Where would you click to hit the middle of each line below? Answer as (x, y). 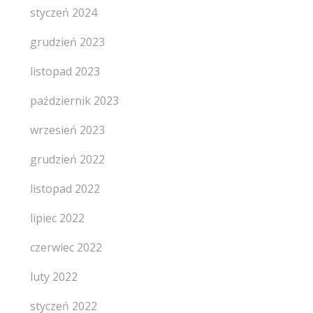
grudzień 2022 (67, 159)
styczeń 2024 (63, 13)
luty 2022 (53, 277)
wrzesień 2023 (67, 130)
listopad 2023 (65, 71)
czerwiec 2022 (66, 247)
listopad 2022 (65, 189)
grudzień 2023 (67, 42)
